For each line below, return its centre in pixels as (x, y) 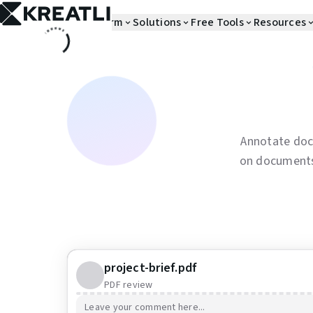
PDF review (129, 285)
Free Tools (217, 22)
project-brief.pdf (151, 268)
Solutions (157, 22)
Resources (279, 22)
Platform (101, 22)
